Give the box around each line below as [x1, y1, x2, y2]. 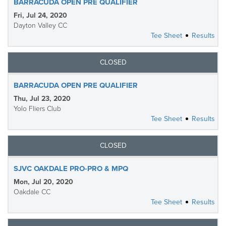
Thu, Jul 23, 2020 [14, 94, 71, 103]
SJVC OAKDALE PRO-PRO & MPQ [14, 164, 128, 173]
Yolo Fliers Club [14, 104, 61, 113]
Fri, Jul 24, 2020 [14, 11, 67, 20]
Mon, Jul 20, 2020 [14, 178, 73, 186]
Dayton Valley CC [14, 21, 67, 30]
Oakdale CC [14, 188, 50, 196]
